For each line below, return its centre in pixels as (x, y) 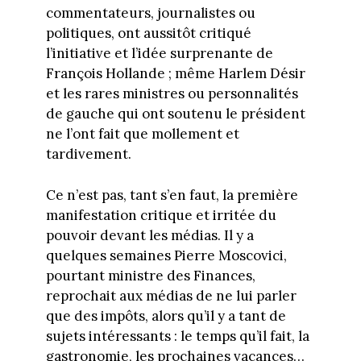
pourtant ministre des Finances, (150, 275)
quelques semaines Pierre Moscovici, (166, 255)
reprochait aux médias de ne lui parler (171, 295)
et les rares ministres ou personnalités (172, 94)
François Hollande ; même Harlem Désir (175, 74)
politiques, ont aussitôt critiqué (148, 33)
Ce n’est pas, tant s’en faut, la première (172, 195)
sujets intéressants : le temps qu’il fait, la (177, 336)
